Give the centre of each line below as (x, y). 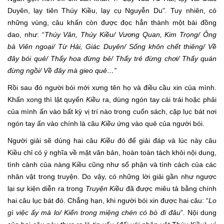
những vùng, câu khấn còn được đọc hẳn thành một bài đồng (112, 22)
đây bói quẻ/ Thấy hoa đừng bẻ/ (60, 58)
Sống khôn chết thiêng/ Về (173, 46)
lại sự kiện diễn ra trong (46, 188)
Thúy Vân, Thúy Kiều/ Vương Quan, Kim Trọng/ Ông (130, 34)
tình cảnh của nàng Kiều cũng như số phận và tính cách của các (112, 164)
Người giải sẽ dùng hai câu (54, 140)
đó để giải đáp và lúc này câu (165, 140)
